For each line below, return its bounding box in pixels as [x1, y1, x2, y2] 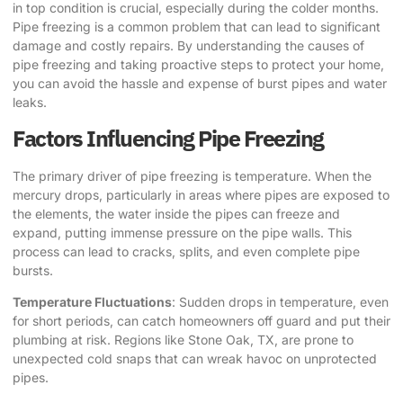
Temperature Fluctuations [13, 293, 172, 309]
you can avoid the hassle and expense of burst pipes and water [13, 76, 387, 92]
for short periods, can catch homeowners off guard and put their [13, 312, 390, 328]
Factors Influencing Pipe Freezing [13, 122, 324, 153]
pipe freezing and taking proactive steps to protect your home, [13, 57, 384, 73]
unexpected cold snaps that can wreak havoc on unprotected [13, 350, 377, 366]
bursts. [13, 262, 53, 278]
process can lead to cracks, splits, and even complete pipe [13, 243, 360, 259]
